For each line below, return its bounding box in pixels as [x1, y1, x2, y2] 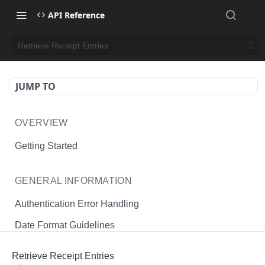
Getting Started [15, 140, 77, 151]
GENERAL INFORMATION [15, 175, 132, 186]
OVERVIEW [15, 118, 68, 128]
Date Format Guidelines [15, 220, 115, 231]
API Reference [48, 9, 105, 21]
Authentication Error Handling [15, 198, 139, 209]
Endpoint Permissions [15, 242, 107, 253]
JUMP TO [15, 80, 56, 93]
